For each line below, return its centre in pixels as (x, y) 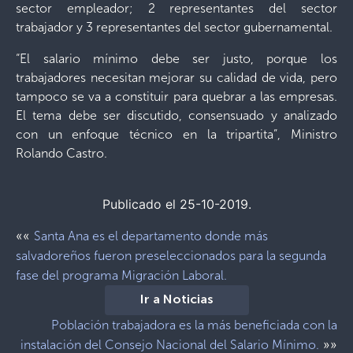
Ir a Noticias (176, 300)
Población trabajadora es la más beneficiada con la (194, 325)
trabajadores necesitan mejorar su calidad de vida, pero (176, 78)
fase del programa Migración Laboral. (121, 275)
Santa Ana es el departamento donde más (151, 236)
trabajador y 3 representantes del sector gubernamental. (174, 27)
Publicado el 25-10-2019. (176, 204)
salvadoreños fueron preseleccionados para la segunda (171, 256)
